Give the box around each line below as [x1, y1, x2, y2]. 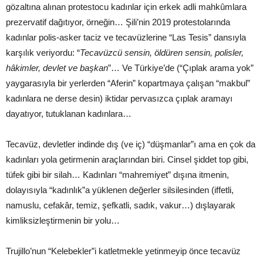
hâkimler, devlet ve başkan [6, 62, 108, 73]
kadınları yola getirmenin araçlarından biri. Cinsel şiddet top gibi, [6, 154, 248, 164]
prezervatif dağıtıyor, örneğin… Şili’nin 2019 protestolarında [6, 16, 230, 27]
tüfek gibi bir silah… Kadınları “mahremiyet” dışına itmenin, [6, 169, 229, 180]
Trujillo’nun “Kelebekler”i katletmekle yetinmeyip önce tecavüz [6, 245, 241, 256]
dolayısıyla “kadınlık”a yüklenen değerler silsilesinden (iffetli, [6, 184, 234, 195]
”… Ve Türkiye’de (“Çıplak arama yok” [108, 62, 254, 73]
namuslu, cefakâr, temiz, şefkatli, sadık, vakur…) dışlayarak [6, 200, 235, 210]
